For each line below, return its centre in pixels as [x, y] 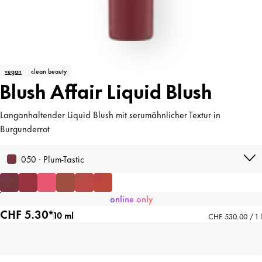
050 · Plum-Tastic [53, 159]
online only [131, 199]
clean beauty [49, 71]
